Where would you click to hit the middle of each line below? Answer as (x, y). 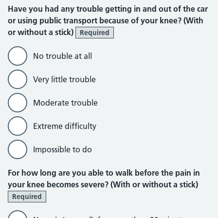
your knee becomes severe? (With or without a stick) (103, 184)
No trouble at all (63, 56)
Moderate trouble (65, 103)
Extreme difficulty (65, 126)
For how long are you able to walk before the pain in (104, 173)
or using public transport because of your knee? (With (106, 20)
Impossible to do (63, 149)
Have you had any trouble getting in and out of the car (108, 9)
